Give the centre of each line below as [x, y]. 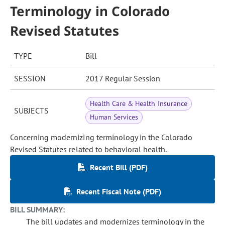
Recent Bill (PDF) [119, 167]
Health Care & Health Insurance [139, 103]
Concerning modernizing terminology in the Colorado [101, 137]
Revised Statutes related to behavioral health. [89, 149]
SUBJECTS [31, 110]
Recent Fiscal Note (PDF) [119, 191]
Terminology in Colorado [90, 11]
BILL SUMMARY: [38, 209]
